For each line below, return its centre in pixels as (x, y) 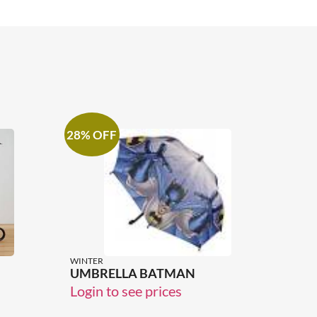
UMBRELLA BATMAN (132, 273)
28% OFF (92, 134)
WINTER (86, 261)
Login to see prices (126, 291)
